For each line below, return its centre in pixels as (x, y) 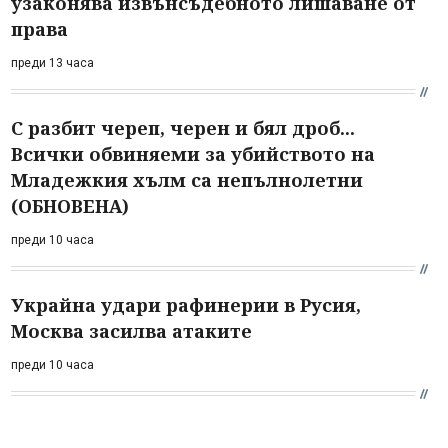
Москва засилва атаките (131, 330)
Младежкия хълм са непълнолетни (187, 179)
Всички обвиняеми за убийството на (193, 153)
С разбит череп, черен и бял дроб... (183, 127)
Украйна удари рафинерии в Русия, (186, 304)
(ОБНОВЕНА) (70, 205)
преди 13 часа (52, 62)
